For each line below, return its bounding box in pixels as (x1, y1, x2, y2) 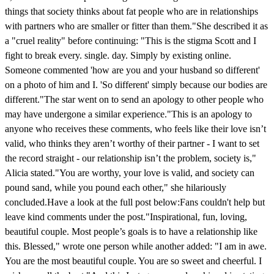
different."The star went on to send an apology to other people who (5, 94, 264, 105)
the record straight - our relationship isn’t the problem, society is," (5, 152, 256, 163)
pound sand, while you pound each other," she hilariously (5, 182, 226, 193)
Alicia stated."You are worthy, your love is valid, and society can (5, 167, 254, 178)
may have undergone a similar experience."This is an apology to (5, 108, 252, 119)
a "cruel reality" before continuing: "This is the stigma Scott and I (5, 35, 256, 46)
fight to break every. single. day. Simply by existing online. (5, 50, 231, 61)
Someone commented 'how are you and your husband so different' (5, 64, 260, 75)
